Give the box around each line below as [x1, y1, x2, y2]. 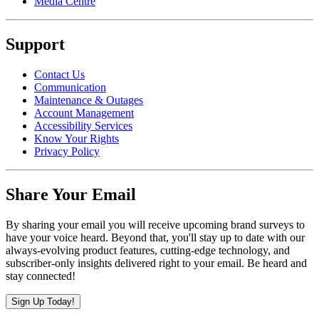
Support [6, 35, 65, 54]
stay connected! [6, 270, 75, 283]
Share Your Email [6, 185, 136, 204]
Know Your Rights [34, 132, 119, 145]
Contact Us [34, 68, 85, 81]
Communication [34, 81, 106, 94]
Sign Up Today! [11, 296, 75, 308]
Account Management [34, 107, 134, 120]
